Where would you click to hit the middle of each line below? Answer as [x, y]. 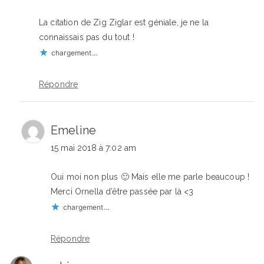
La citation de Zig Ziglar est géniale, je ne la [124, 23]
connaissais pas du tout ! [87, 37]
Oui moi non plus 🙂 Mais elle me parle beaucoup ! [150, 177]
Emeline [74, 131]
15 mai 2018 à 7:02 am [94, 148]
